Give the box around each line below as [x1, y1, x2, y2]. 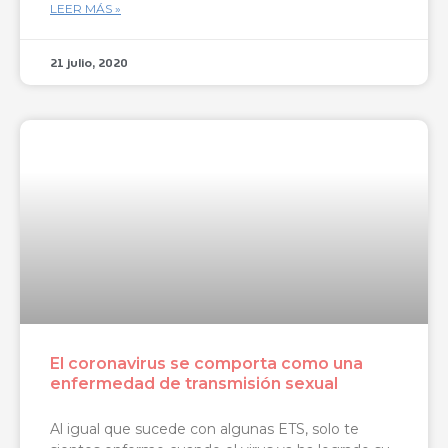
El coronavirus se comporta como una [50, 353, 363, 373]
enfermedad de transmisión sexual [50, 373, 338, 393]
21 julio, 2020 [50, 52, 128, 72]
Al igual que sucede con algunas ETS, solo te [50, 419, 359, 438]
